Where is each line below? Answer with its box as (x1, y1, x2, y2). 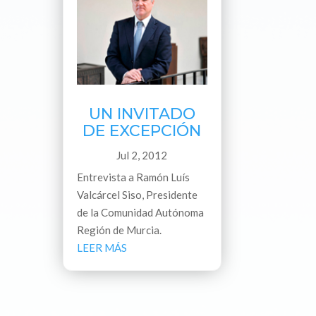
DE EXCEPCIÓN (83, 121, 202, 140)
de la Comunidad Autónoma (77, 205, 205, 219)
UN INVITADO (88, 104, 195, 123)
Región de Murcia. (77, 223, 162, 236)
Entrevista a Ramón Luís (77, 170, 190, 183)
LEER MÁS (77, 241, 128, 254)
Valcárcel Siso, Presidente (77, 188, 198, 201)
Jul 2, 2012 (116, 148, 168, 162)
